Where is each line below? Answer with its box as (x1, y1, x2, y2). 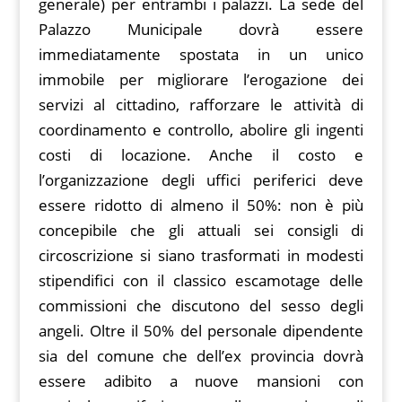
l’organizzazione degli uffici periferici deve (38, 170, 364, 191)
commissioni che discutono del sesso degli (38, 295, 364, 317)
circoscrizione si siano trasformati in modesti (38, 245, 364, 267)
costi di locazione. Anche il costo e (38, 144, 364, 166)
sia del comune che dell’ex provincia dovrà (38, 345, 364, 367)
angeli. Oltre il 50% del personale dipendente (38, 320, 364, 342)
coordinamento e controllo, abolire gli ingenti (38, 119, 364, 141)
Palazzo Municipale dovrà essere (38, 19, 364, 40)
